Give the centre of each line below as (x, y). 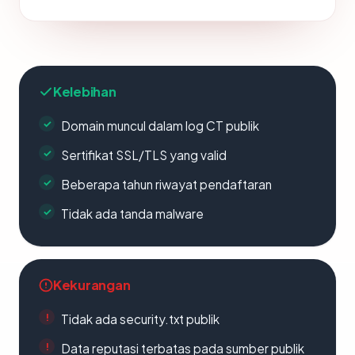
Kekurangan (92, 285)
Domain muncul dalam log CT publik (160, 126)
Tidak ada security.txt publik (140, 319)
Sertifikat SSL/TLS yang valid (144, 155)
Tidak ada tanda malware (132, 214)
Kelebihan (85, 92)
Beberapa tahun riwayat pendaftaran (166, 185)
